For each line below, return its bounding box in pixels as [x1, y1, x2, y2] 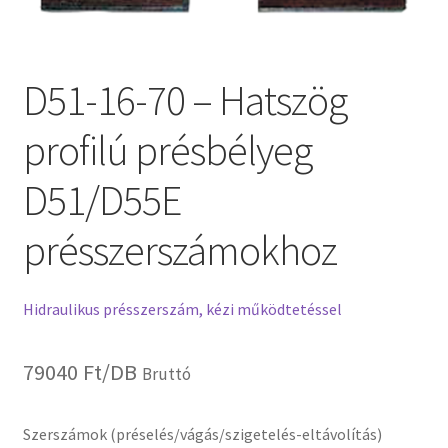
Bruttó [141, 363, 191, 386]
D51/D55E [22, 173, 181, 226]
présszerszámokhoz [22, 223, 337, 276]
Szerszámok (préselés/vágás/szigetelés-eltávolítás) [22, 424, 382, 445]
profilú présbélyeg [22, 123, 312, 176]
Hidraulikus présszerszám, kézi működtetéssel [22, 299, 342, 320]
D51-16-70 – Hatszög [22, 73, 347, 126]
